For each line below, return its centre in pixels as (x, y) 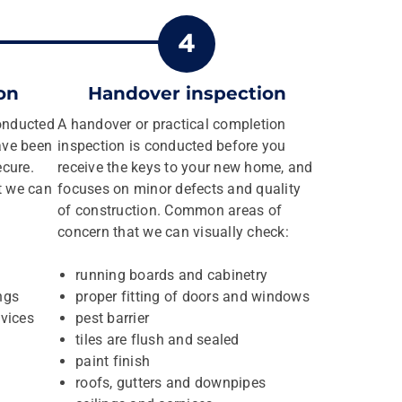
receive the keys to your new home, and (185, 167)
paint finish (113, 361)
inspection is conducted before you (172, 146)
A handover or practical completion (172, 124)
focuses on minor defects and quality (179, 189)
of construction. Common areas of (170, 210)
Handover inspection (187, 93)
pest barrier (112, 318)
